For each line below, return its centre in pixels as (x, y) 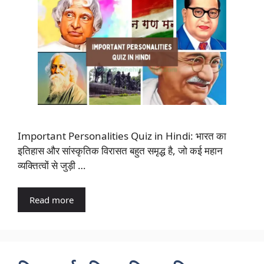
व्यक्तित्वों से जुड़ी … (52, 165)
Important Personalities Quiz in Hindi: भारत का (122, 136)
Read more (52, 200)
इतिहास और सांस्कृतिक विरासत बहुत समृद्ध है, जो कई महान (120, 150)
